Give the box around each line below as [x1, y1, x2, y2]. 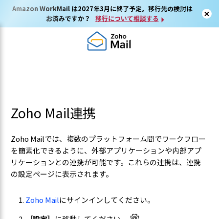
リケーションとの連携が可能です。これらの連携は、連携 [11, 157, 201, 168]
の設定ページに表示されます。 [11, 169, 115, 179]
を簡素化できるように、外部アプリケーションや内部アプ [11, 145, 202, 156]
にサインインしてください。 [59, 195, 155, 205]
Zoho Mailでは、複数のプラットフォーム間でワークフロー [11, 133, 206, 144]
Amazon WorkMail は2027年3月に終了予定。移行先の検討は [12, 4, 193, 13]
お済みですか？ [45, 14, 90, 23]
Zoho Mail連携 [11, 103, 96, 123]
